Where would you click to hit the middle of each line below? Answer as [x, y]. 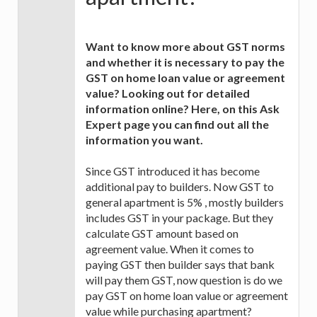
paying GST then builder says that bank [180, 265]
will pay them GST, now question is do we [184, 280]
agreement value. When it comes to [170, 249]
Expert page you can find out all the [177, 125]
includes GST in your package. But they [179, 218]
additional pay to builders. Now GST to [180, 187]
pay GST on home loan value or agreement [187, 296]
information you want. [144, 140]
